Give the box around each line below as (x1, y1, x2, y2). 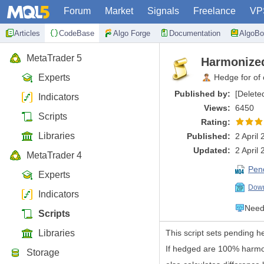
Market (105, 6, 133, 16)
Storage (27, 247, 60, 258)
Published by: (174, 89, 230, 98)
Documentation (169, 28, 220, 38)
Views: (204, 103, 230, 113)
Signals (147, 6, 179, 16)
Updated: (193, 146, 230, 155)
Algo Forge (113, 28, 150, 38)
